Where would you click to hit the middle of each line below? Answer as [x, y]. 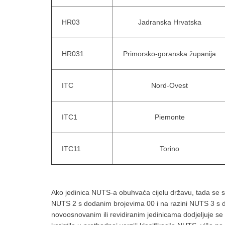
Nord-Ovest [170, 85]
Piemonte [170, 117]
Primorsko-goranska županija [170, 54]
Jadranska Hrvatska [170, 22]
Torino [170, 149]
